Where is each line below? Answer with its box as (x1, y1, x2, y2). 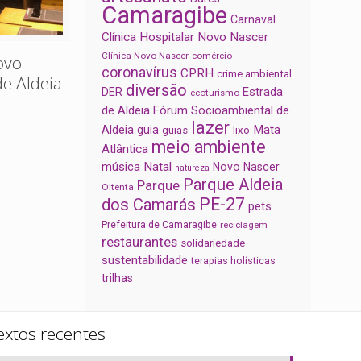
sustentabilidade (102, 253, 189, 268)
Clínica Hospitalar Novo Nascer (102, 30, 269, 45)
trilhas (102, 272, 134, 285)
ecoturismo (190, 87, 240, 99)
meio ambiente (151, 137, 267, 158)
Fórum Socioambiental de (153, 103, 290, 118)
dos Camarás (102, 195, 197, 215)
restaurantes (102, 234, 178, 251)
